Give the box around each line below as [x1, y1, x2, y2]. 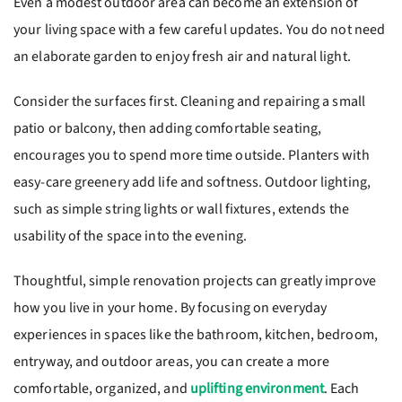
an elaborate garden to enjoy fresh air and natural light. [13, 47, 351, 66]
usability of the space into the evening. [13, 226, 248, 246]
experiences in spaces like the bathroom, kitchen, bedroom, [13, 325, 378, 345]
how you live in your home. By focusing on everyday [13, 298, 328, 318]
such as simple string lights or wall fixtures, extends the [13, 199, 349, 219]
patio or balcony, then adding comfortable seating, [13, 118, 322, 138]
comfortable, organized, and [13, 379, 190, 398]
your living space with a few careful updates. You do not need [13, 20, 386, 39]
